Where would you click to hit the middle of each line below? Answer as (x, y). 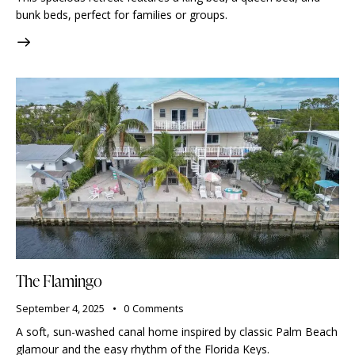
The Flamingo (59, 281)
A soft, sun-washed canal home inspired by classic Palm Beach (177, 331)
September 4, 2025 (60, 309)
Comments (158, 309)
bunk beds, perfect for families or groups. (122, 15)
